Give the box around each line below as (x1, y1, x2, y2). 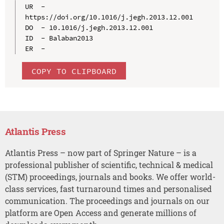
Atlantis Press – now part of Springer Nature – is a (4, 147, 196, 158)
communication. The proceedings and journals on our (4, 195, 209, 206)
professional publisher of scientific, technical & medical (4, 159, 213, 170)
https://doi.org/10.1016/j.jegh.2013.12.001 (24, 12, 193, 21)
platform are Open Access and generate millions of (4, 207, 196, 218)
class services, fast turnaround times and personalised (4, 183, 212, 194)
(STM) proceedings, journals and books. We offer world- (4, 171, 215, 182)
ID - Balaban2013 (24, 33, 93, 42)
